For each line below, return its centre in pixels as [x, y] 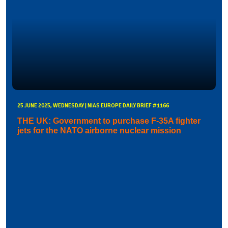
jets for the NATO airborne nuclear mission [99, 131]
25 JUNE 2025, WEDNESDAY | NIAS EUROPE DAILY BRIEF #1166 [93, 106]
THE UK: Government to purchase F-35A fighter [109, 121]
